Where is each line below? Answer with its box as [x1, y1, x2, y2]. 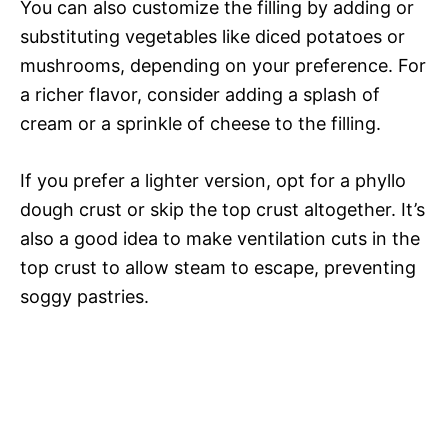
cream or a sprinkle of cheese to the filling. [20, 113, 381, 135]
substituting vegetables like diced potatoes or [20, 26, 405, 48]
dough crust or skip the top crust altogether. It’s [20, 199, 425, 221]
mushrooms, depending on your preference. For [20, 55, 426, 77]
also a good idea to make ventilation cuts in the [20, 228, 420, 250]
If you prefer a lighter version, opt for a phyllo [20, 170, 406, 192]
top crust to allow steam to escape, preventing [20, 257, 416, 279]
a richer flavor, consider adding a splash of [20, 84, 380, 106]
